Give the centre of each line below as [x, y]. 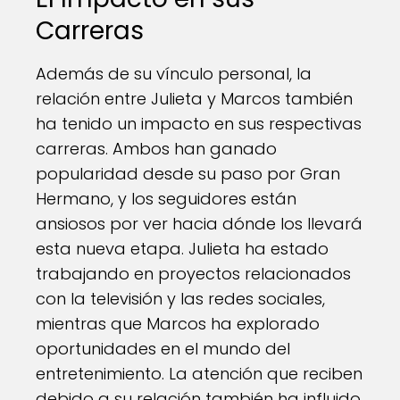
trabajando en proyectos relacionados [193, 274]
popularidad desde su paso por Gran [188, 174]
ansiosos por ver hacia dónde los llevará [199, 224]
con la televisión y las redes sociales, [180, 299]
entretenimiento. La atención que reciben [199, 374]
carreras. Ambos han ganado [156, 149]
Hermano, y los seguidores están [166, 199]
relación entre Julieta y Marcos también [194, 99]
